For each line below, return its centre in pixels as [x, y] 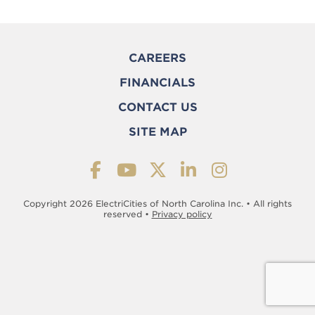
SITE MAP [157, 132]
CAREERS [157, 58]
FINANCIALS [157, 83]
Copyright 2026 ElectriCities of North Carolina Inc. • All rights [157, 204]
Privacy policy [182, 214]
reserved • [127, 214]
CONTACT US [157, 108]
